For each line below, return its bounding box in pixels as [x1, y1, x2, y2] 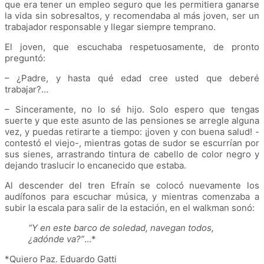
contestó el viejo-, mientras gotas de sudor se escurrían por [5, 137, 259, 148]
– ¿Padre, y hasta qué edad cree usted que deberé [5, 72, 259, 84]
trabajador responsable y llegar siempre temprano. [5, 21, 218, 32]
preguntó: [5, 52, 48, 64]
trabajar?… [5, 83, 48, 95]
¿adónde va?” [28, 233, 84, 245]
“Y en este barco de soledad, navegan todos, [28, 222, 214, 233]
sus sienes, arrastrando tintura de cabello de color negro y [5, 148, 259, 160]
